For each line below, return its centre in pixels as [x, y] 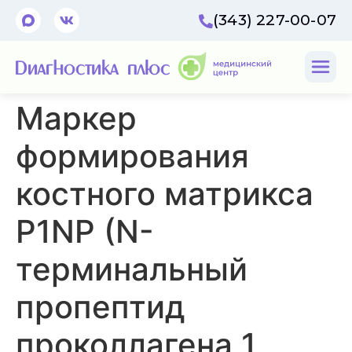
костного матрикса [165, 193]
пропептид [101, 306]
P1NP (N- [85, 231]
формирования [132, 156]
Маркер [76, 118]
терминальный [132, 269]
